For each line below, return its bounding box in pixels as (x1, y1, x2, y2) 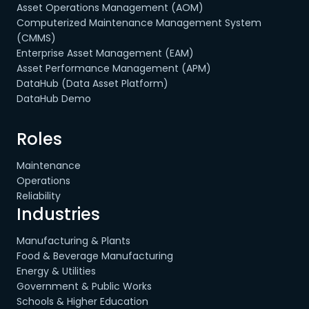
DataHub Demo (17, 92, 91, 106)
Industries (17, 203, 100, 226)
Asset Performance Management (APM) (17, 61, 211, 75)
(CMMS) (17, 31, 56, 45)
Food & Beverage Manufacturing (17, 249, 173, 263)
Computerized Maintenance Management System (17, 16, 261, 30)
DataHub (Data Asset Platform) (17, 77, 168, 90)
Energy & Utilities (17, 264, 96, 278)
